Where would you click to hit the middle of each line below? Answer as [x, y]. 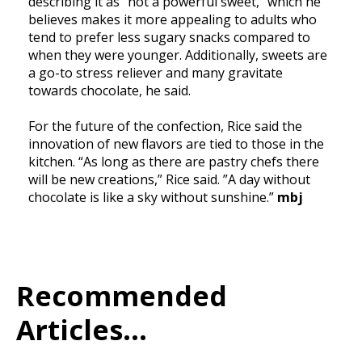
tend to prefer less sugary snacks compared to [169, 38]
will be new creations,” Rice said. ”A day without [169, 180]
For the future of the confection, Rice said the [165, 126]
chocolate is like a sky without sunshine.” [153, 198]
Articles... [82, 330]
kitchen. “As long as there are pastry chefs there [174, 162]
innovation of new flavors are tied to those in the [176, 144]
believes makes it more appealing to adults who [173, 20]
